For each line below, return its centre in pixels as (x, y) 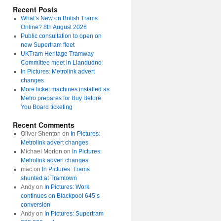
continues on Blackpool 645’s (60, 196)
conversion (35, 205)
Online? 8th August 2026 (54, 27)
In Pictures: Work (67, 187)
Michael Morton (41, 151)
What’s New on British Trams (59, 18)
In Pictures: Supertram (74, 214)
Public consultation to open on (61, 36)
